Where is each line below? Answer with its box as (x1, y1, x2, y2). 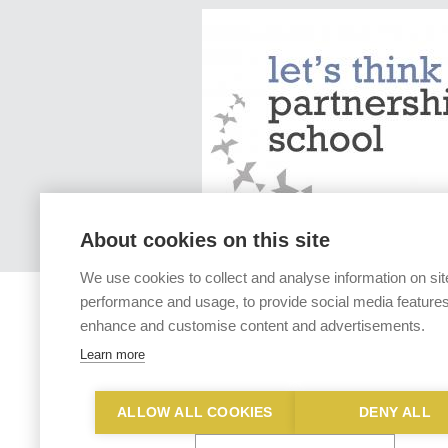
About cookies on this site (80, 229, 330, 251)
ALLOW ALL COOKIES (117, 405, 273, 420)
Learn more (80, 347, 145, 362)
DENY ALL (359, 405, 431, 420)
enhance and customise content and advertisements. (80, 317, 425, 334)
